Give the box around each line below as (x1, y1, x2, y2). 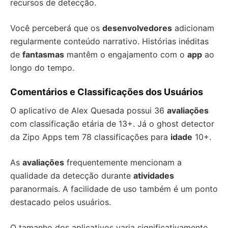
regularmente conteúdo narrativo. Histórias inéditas (10, 36, 209, 47)
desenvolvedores (102, 23, 172, 34)
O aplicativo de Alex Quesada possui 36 (10, 105, 167, 116)
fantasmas (22, 49, 64, 60)
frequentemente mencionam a (64, 157, 182, 168)
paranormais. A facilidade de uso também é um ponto (10, 184, 218, 194)
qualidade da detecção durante (10, 170, 133, 181)
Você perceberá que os (10, 23, 102, 34)
